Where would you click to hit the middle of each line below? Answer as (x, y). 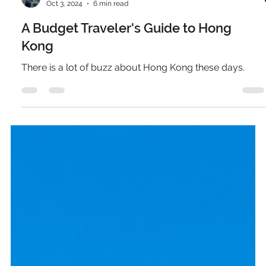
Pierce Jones (67, 89)
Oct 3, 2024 (64, 99)
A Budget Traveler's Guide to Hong (126, 123)
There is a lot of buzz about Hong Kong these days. (133, 162)
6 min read (110, 99)
